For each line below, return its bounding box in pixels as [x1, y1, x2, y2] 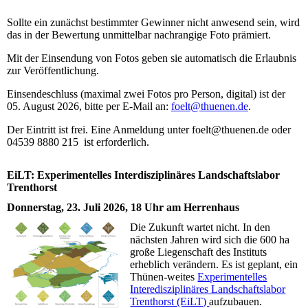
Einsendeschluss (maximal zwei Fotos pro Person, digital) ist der [7, 87, 285, 100]
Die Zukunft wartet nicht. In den [130, 221, 271, 234]
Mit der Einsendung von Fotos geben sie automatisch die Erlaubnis [7, 52, 296, 64]
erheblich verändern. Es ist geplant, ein [130, 258, 298, 271]
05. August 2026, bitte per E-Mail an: [7, 100, 171, 112]
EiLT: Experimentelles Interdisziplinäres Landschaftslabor [7, 168, 280, 181]
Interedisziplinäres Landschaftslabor [130, 283, 286, 296]
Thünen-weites [130, 271, 198, 283]
